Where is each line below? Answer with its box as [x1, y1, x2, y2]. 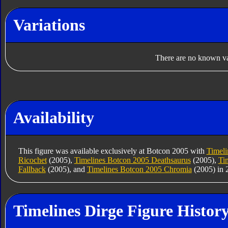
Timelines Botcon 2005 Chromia [87, 164, 192, 174]
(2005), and [45, 164, 87, 174]
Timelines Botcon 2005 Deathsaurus [74, 155, 191, 164]
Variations [13, 15, 85, 34]
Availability [13, 108, 94, 127]
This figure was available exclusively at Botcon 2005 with [18, 146, 207, 155]
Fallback [18, 164, 46, 174]
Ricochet [18, 155, 47, 164]
